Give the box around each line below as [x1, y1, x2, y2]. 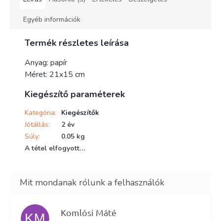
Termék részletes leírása [25, 37, 129, 49]
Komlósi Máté [60, 207, 116, 218]
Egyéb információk [23, 14, 80, 24]
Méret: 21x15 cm [25, 69, 85, 80]
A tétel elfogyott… [25, 143, 85, 153]
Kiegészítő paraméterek [25, 88, 125, 100]
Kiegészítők [61, 108, 99, 117]
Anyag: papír [25, 57, 67, 68]
